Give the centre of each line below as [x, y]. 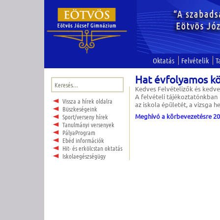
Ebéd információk [83, 140]
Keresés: [60, 81]
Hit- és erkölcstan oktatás [92, 148]
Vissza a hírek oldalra [87, 101]
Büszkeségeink [80, 109]
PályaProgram [79, 133]
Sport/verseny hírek [85, 117]
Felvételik [195, 60]
